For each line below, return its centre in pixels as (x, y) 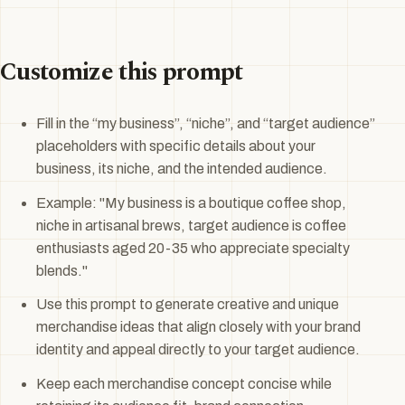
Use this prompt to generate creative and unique (188, 305)
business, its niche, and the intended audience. (182, 168)
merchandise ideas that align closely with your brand (198, 327)
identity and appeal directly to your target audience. (198, 350)
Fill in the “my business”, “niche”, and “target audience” (206, 123)
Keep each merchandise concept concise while (184, 384)
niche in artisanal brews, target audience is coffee (191, 225)
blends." (62, 270)
